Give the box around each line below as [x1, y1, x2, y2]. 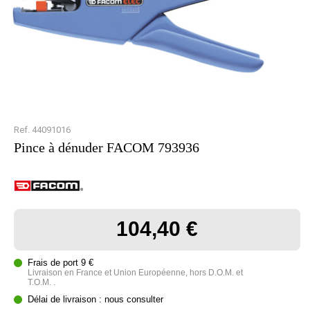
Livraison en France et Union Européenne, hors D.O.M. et [28, 267, 243, 277]
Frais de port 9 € [28, 257, 93, 268]
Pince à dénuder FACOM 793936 [14, 139, 199, 155]
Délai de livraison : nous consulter [28, 293, 163, 304]
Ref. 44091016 [14, 124, 71, 135]
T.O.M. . [28, 277, 55, 287]
